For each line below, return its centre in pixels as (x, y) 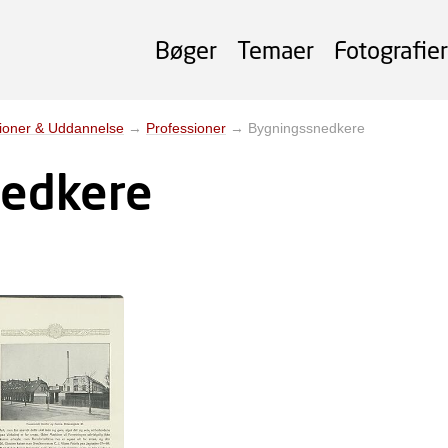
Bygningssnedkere (306, 128)
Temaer (275, 49)
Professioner (186, 128)
